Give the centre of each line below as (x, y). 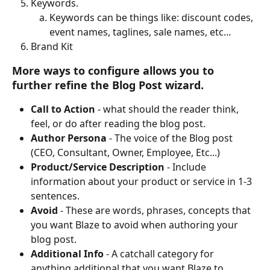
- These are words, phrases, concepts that (157, 211)
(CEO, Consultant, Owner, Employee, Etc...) (127, 153)
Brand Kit (52, 46)
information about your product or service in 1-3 (143, 182)
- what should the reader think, (168, 109)
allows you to (178, 71)
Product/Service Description (99, 167)
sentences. (55, 196)
